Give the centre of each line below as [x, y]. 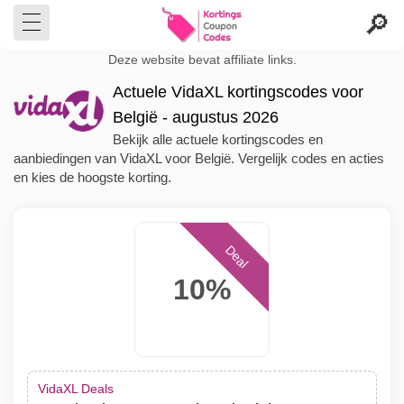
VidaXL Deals [76, 389]
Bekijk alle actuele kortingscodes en [218, 139]
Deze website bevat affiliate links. [202, 60]
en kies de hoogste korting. [92, 177]
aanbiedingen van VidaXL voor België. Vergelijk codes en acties [199, 158]
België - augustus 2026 [196, 117]
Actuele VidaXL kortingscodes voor [238, 92]
